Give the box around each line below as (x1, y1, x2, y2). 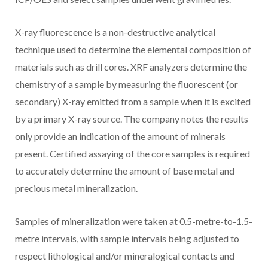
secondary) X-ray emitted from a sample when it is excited (15, 95, 251, 107)
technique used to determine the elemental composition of (15, 43, 251, 55)
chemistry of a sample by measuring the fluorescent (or (15, 78, 238, 90)
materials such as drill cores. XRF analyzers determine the (15, 60, 247, 72)
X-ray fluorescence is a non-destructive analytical (15, 26, 215, 38)
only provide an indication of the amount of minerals (15, 130, 226, 142)
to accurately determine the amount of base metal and (15, 165, 234, 176)
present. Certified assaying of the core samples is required (15, 147, 250, 159)
